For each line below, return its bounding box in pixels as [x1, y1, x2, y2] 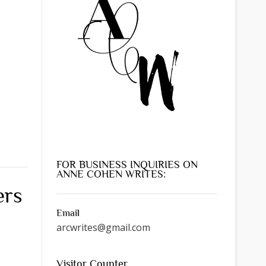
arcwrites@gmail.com [56, 220, 150, 234]
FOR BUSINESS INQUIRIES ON [56, 158, 198, 170]
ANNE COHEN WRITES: [56, 167, 166, 180]
